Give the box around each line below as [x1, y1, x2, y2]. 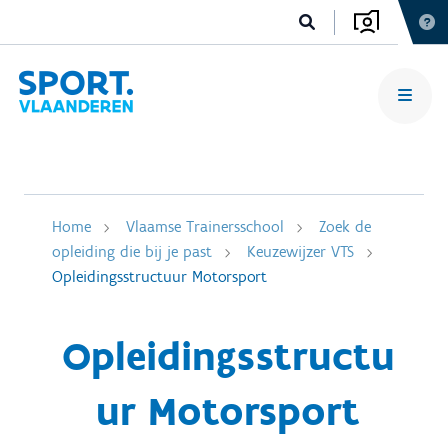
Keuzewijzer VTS [247, 242, 354, 261]
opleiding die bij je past [52, 242, 212, 261]
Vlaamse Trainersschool [126, 217, 284, 236]
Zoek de [319, 217, 371, 236]
